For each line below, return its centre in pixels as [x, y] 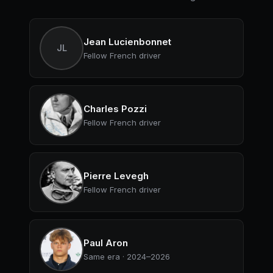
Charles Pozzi [115, 109]
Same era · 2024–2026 [127, 257]
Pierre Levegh [116, 176]
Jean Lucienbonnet [127, 42]
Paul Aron [106, 243]
